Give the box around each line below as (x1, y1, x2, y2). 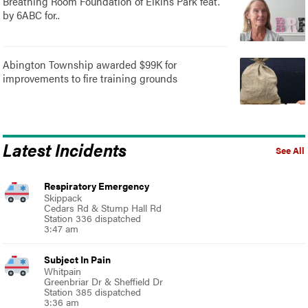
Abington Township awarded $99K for (3, 56, 177, 72)
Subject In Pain (44, 252, 111, 266)
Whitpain (44, 263, 82, 278)
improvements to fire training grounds (3, 69, 178, 86)
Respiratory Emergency (44, 178, 150, 192)
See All (275, 144, 305, 157)
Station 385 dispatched (44, 284, 142, 298)
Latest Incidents (3, 136, 127, 162)
